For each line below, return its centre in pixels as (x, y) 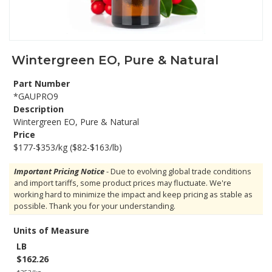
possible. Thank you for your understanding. (95, 206)
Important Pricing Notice (59, 171)
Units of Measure (51, 230)
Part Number (42, 83)
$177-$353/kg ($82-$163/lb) (68, 147)
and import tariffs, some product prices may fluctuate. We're (123, 183)
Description (39, 109)
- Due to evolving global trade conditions (178, 171)
